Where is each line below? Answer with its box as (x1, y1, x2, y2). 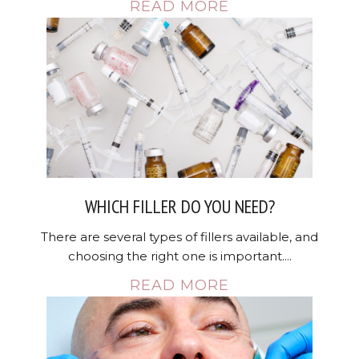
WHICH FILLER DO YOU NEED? (84, 195, 275, 218)
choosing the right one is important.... (67, 248, 292, 264)
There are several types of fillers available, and (41, 229, 318, 244)
